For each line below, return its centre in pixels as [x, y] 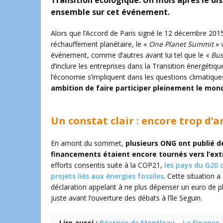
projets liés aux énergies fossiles [107, 176]
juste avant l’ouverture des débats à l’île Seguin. [126, 198]
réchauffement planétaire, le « [100, 44]
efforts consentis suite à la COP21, [108, 165]
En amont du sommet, [88, 143]
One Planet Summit [181, 44]
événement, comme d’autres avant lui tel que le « [131, 55]
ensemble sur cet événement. [110, 12]
